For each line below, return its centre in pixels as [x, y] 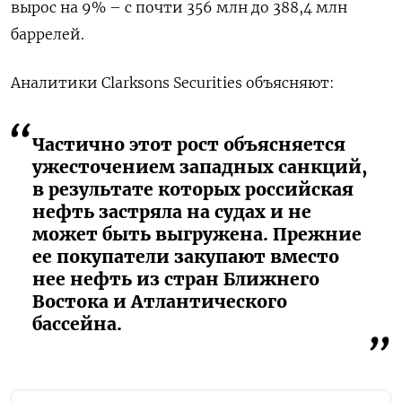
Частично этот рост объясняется [189, 144]
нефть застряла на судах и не [172, 211]
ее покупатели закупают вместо [186, 256]
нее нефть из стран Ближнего [176, 279]
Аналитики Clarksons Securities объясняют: [173, 82]
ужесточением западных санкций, [200, 166]
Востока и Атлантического [160, 301]
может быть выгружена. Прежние [197, 234]
